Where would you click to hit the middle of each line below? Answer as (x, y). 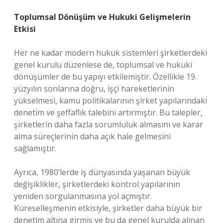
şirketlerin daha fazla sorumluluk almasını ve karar (109, 124)
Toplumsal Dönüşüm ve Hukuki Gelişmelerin (102, 17)
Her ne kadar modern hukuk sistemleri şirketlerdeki (111, 53)
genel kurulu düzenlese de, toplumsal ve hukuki (103, 65)
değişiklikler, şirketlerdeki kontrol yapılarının (97, 184)
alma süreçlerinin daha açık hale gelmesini (92, 136)
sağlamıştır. (35, 148)
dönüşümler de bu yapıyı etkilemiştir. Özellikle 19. (105, 77)
